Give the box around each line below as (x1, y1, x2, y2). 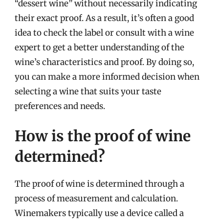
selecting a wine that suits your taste (15, 86, 161, 97)
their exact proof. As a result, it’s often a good (15, 12, 194, 23)
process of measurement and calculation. (15, 193, 178, 204)
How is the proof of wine (15, 127, 191, 145)
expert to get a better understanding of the (15, 42, 184, 53)
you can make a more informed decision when (15, 71, 199, 82)
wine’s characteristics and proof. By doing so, (15, 56, 194, 67)
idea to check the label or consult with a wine (15, 27, 194, 38)
